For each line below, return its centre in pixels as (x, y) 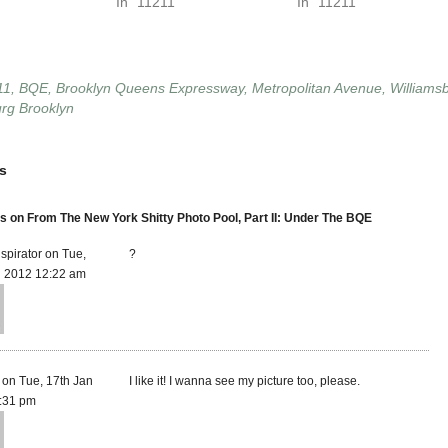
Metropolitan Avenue (317, 88)
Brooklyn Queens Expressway (150, 88)
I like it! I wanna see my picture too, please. (244, 381)
